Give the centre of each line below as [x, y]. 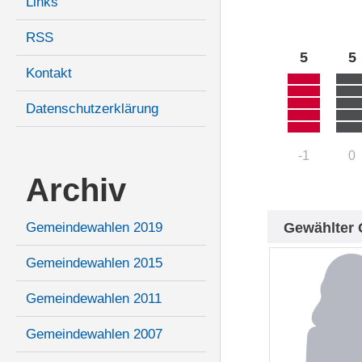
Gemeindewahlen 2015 [94, 263]
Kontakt [49, 74]
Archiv [76, 190]
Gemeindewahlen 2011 [94, 299]
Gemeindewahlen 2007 [94, 335]
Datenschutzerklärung [92, 109]
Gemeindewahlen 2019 [94, 228]
